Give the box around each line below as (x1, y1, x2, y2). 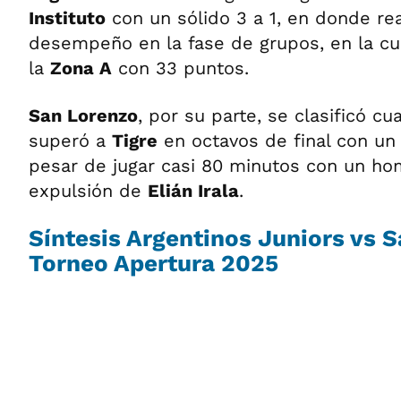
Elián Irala (148, 180, 239, 201)
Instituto (29, 7, 106, 29)
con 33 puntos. (112, 57, 249, 79)
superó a (29, 130, 112, 151)
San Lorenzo (29, 105, 138, 126)
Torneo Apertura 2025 (29, 250, 278, 277)
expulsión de (29, 180, 148, 201)
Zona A (50, 57, 112, 79)
